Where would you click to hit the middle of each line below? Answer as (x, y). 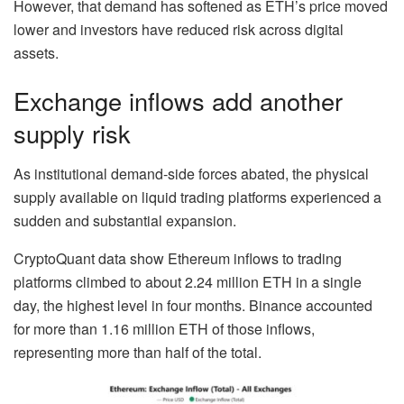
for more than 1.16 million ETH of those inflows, (164, 328)
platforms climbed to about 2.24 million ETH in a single (188, 281)
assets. (36, 52)
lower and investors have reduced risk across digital (179, 29)
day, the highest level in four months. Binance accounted (193, 305)
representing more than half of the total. (138, 352)
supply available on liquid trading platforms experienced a (197, 197)
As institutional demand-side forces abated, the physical (191, 173)
